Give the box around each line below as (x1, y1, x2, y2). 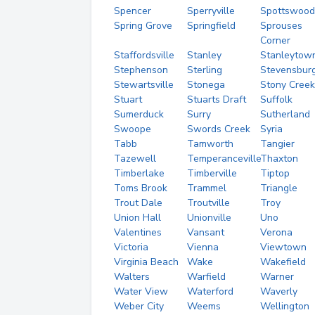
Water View (114, 285, 168, 298)
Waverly (259, 285, 297, 298)
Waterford (186, 285, 233, 298)
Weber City (114, 300, 164, 313)
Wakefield (259, 255, 306, 269)
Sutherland (259, 108, 310, 121)
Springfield (186, 19, 236, 32)
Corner (259, 34, 290, 47)
